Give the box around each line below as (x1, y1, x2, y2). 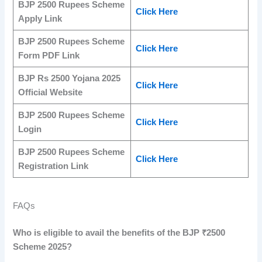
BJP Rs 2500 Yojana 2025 (18, 73, 120, 83)
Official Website (18, 87, 82, 97)
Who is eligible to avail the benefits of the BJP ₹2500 (13, 227, 226, 237)
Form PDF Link (18, 50, 80, 60)
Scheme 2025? (13, 242, 73, 251)
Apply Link (18, 13, 62, 23)
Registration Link (18, 161, 88, 171)
